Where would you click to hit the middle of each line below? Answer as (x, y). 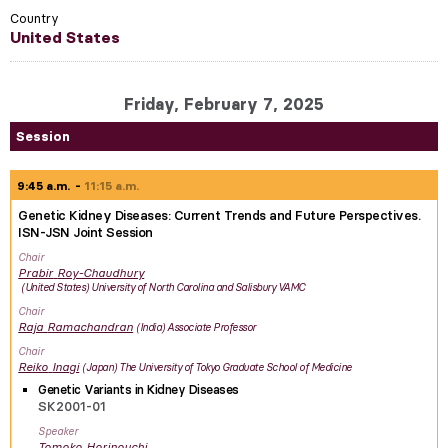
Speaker (58, 432)
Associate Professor (211, 327)
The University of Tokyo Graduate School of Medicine (235, 367)
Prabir (36, 272)
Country (34, 17)
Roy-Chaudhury (101, 272)
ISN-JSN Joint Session (85, 231)
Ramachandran (90, 326)
